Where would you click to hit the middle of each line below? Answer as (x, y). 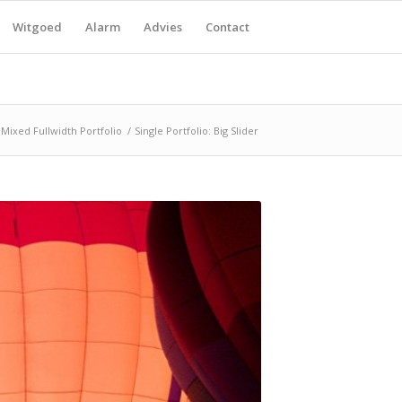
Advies (163, 27)
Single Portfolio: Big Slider (197, 131)
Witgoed (37, 27)
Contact (227, 27)
